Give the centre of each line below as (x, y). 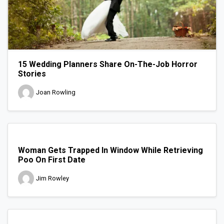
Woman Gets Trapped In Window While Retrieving (110, 150)
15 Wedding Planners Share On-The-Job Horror (108, 64)
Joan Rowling (56, 92)
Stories (32, 73)
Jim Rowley (52, 178)
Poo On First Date (52, 159)
